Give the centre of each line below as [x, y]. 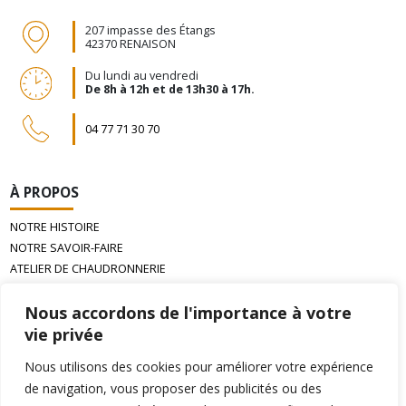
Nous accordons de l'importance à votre [188, 313]
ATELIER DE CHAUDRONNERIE [87, 269]
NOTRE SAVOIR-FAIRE [66, 248]
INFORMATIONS [64, 347]
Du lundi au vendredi [141, 76]
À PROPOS [44, 193]
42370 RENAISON [130, 43]
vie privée [64, 334]
